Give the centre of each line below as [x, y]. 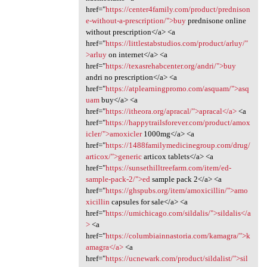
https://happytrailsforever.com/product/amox [178, 122]
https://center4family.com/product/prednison [178, 9]
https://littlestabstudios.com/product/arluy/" [176, 43]
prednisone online [216, 20]
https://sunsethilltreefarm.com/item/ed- [168, 167]
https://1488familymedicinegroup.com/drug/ [178, 145]
